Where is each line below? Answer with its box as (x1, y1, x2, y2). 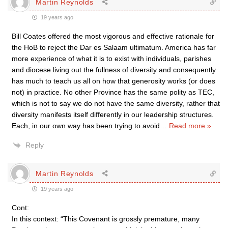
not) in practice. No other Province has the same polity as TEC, (12, 88, 214, 96)
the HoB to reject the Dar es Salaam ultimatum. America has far (12, 43, 216, 51)
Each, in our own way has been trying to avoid (12, 122, 160, 130)
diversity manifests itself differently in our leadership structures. (12, 110, 214, 119)
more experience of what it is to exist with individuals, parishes (12, 54, 211, 63)
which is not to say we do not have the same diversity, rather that (12, 99, 220, 107)
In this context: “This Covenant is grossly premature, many (12, 215, 199, 223)
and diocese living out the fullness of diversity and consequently (12, 66, 216, 74)
